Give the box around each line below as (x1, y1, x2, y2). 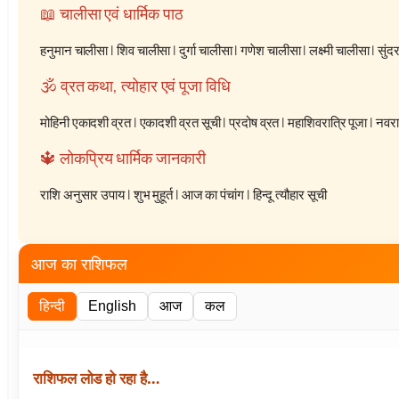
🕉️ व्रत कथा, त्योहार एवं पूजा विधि (40, 75, 231, 97)
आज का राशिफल (31, 253, 128, 275)
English (88, 298, 136, 314)
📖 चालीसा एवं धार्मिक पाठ (40, 3, 183, 25)
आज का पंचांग (181, 185, 244, 205)
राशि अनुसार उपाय (40, 185, 125, 205)
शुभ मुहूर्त (133, 185, 174, 205)
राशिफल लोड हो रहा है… (33, 368, 160, 389)
